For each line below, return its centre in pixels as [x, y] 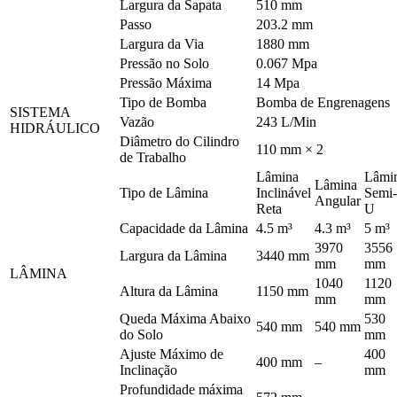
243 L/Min [286, 121]
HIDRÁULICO [55, 128]
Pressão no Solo [164, 63]
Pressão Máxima [166, 82]
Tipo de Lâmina [164, 192]
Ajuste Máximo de [171, 354]
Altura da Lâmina [169, 291]
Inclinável [284, 192]
